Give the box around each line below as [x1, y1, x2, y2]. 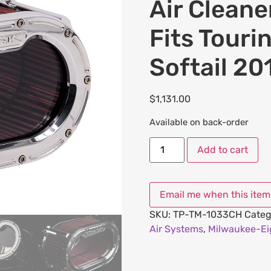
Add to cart [197, 144, 248, 156]
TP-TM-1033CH [172, 209, 242, 221]
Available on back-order [149, 116, 249, 128]
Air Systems [149, 223, 203, 235]
